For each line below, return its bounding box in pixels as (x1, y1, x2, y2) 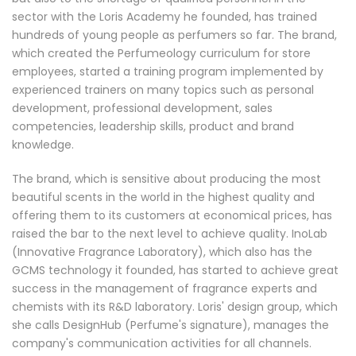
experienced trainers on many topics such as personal (12, 82, 314, 98)
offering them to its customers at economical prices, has (12, 207, 332, 223)
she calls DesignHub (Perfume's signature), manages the (12, 317, 329, 333)
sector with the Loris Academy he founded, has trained (12, 9, 317, 25)
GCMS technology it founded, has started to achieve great (12, 262, 339, 278)
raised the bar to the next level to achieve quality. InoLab (12, 226, 327, 242)
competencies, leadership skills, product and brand (12, 118, 294, 134)
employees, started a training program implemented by (12, 64, 323, 79)
